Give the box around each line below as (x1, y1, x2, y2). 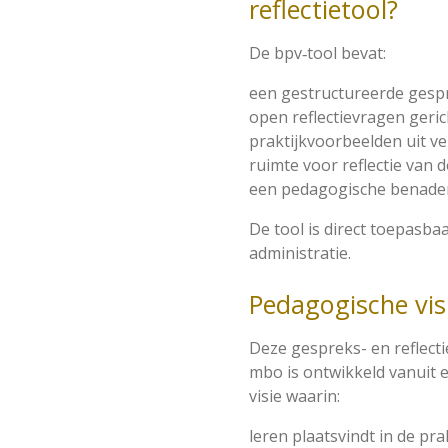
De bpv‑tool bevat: (249, 41, 386, 64)
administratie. (249, 241, 351, 264)
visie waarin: (249, 384, 340, 407)
